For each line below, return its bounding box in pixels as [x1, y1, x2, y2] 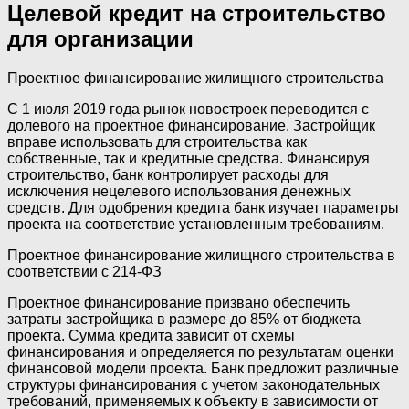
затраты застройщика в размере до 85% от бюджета [7, 310, 361, 327]
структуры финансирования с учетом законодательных [7, 376, 380, 393]
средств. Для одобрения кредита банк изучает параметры [7, 199, 399, 215]
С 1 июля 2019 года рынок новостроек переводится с [7, 100, 369, 117]
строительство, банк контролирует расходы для [7, 166, 329, 183]
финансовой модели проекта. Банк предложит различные [7, 360, 399, 376]
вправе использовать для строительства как [7, 133, 307, 150]
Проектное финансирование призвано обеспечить [7, 294, 350, 310]
